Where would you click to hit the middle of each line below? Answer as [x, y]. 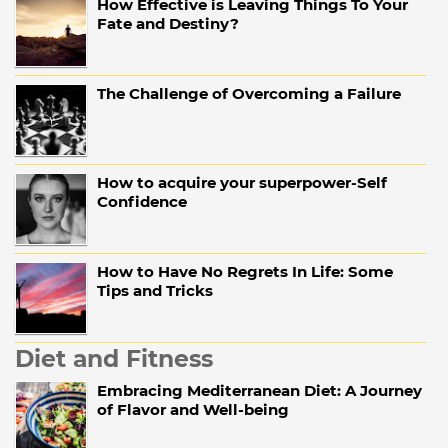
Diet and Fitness [114, 359]
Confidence [142, 202]
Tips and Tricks [155, 291]
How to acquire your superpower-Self [242, 183]
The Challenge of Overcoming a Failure [249, 94]
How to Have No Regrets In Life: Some [245, 272]
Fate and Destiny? [168, 24]
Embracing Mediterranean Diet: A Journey [259, 391]
